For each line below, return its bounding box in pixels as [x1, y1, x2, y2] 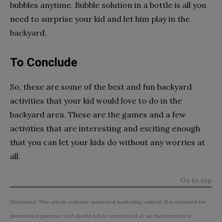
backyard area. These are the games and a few [10, 109, 186, 119]
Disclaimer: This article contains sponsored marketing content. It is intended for [10, 198, 205, 205]
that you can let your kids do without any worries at [10, 137, 205, 147]
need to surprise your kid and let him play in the [10, 13, 190, 24]
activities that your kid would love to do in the [10, 95, 182, 106]
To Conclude [10, 55, 77, 69]
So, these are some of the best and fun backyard [10, 81, 192, 92]
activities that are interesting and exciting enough [10, 123, 200, 133]
